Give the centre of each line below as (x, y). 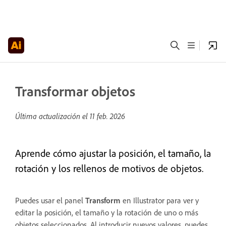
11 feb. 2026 (107, 116)
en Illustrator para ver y (160, 200)
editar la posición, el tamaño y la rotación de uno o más (107, 212)
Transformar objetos (75, 91)
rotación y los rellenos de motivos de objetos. (109, 168)
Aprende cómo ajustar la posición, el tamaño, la (113, 153)
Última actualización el (52, 116)
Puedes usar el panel (50, 200)
